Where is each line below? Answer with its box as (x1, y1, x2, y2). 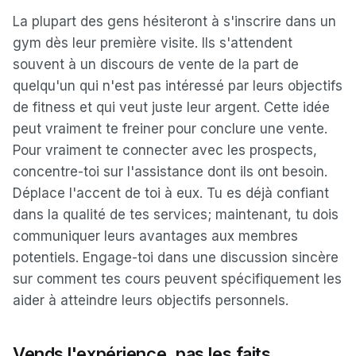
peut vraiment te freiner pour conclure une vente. (13, 121, 327, 137)
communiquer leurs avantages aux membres (13, 228, 298, 244)
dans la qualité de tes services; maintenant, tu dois (13, 207, 339, 222)
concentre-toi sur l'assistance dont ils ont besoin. (13, 164, 327, 180)
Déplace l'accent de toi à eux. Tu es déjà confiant (13, 185, 329, 201)
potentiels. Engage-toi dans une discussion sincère (13, 250, 339, 265)
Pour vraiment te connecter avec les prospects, (13, 142, 317, 158)
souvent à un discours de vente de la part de (13, 56, 299, 72)
